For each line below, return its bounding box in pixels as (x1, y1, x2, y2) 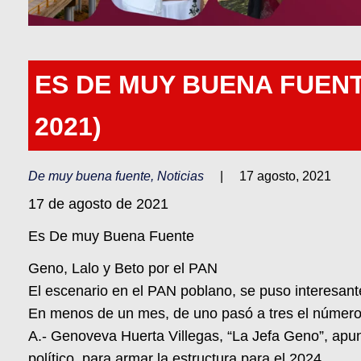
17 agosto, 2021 (239, 169, 332, 184)
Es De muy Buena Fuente (28, 228, 195, 245)
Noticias (157, 169, 205, 184)
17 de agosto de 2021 (28, 196, 169, 213)
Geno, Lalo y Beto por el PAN (28, 260, 218, 277)
